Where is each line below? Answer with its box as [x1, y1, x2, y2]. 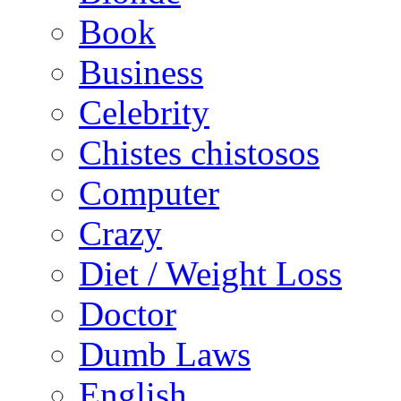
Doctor [79, 294, 176, 334]
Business [79, 53, 203, 92]
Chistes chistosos [79, 133, 320, 173]
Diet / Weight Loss [79, 254, 342, 294]
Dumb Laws [79, 335, 251, 374]
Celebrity [79, 93, 209, 132]
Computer [79, 174, 219, 213]
